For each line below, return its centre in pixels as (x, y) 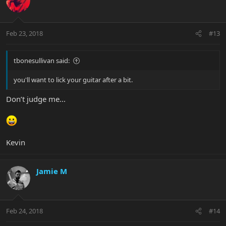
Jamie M (52, 171)
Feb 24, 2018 (24, 211)
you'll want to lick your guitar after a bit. (73, 80)
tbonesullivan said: (42, 61)
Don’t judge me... (36, 99)
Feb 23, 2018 (24, 34)
